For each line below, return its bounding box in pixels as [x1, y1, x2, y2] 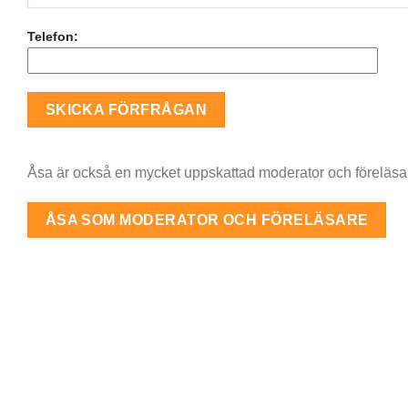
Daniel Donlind [121, 362, 206, 377]
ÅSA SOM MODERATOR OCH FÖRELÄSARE [45, 212, 369, 229]
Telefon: [27, 29, 78, 45]
